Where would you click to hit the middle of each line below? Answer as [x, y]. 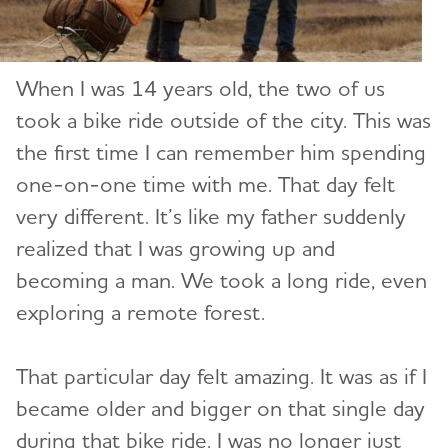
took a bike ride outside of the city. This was [223, 120]
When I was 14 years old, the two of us [200, 88]
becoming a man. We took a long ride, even [221, 280]
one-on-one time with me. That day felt [205, 184]
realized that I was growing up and [175, 248]
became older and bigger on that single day [220, 408]
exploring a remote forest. [147, 312]
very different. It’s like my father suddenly [211, 216]
